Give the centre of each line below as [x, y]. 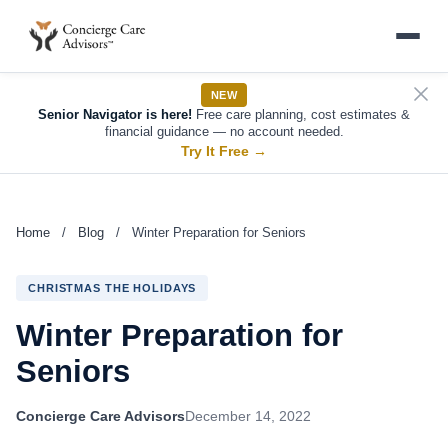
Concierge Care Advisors [100, 416]
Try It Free [217, 151]
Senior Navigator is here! [115, 115]
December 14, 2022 [248, 416]
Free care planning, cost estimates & [301, 115]
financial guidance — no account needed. [224, 132]
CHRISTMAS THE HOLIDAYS [112, 288]
